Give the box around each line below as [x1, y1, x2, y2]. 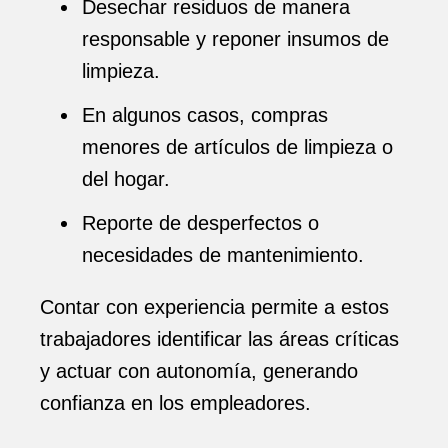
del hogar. [82, 168, 170, 190]
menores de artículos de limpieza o [82, 136, 393, 158]
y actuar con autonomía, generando [40, 360, 358, 382]
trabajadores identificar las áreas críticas [40, 328, 399, 350]
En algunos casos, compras [82, 104, 328, 126]
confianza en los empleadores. [40, 392, 311, 414]
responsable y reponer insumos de [82, 28, 389, 50]
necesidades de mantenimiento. [82, 244, 364, 266]
